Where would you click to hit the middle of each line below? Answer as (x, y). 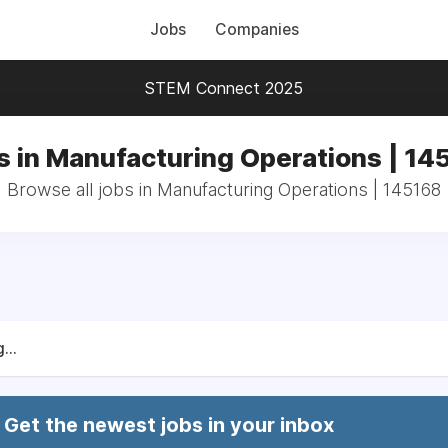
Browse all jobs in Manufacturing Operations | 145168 (224, 189)
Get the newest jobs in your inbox (169, 425)
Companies (256, 29)
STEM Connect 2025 (224, 88)
